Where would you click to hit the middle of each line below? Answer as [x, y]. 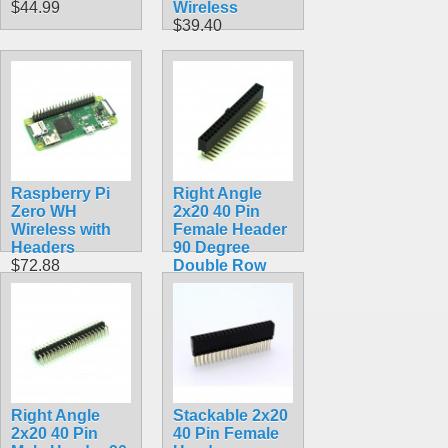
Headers [43, 247]
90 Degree [211, 247]
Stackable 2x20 [230, 415]
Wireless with [61, 229]
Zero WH [44, 211]
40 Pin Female [226, 433]
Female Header [230, 229]
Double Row [219, 265]
